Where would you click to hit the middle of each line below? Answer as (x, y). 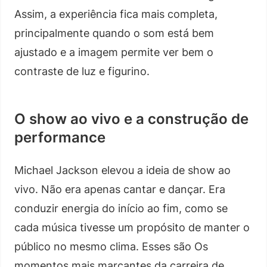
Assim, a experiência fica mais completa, (116, 14)
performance (60, 137)
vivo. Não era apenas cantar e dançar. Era (120, 189)
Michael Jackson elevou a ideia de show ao (122, 170)
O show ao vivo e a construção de (131, 119)
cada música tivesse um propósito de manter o (132, 227)
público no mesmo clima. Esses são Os (111, 246)
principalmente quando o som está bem (114, 33)
